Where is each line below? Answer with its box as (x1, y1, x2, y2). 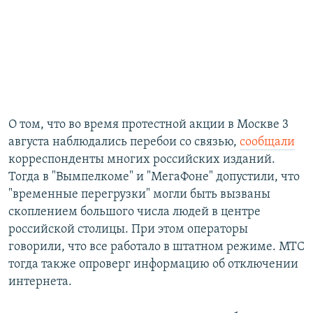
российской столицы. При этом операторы (8, 223, 248, 237)
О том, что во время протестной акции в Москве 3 (8, 118, 289, 132)
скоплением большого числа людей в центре (8, 205, 261, 219)
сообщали (240, 136, 295, 150)
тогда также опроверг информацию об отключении (8, 258, 298, 272)
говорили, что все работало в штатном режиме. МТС (8, 240, 305, 254)
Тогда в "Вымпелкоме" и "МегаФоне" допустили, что (8, 170, 300, 184)
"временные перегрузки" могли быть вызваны (8, 188, 270, 202)
